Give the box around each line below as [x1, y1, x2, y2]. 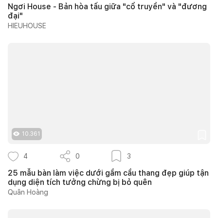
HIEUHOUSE [8, 21, 46, 30]
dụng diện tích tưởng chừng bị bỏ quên [8, 177, 152, 187]
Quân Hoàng [8, 188, 48, 196]
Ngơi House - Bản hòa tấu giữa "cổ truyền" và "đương [8, 1, 207, 11]
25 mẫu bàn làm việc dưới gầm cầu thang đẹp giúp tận [8, 168, 209, 178]
